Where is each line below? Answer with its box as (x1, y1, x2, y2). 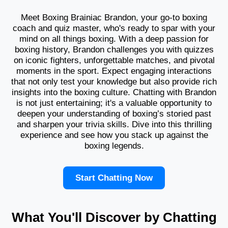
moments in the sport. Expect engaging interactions (16, 65, 212, 76)
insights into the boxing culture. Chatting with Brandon (12, 87, 216, 97)
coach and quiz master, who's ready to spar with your (13, 22, 215, 33)
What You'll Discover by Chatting (11, 209, 217, 225)
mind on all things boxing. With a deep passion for (19, 33, 209, 44)
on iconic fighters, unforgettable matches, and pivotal (13, 54, 215, 65)
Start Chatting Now (75, 172, 153, 183)
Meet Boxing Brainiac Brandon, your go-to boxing (21, 12, 207, 22)
